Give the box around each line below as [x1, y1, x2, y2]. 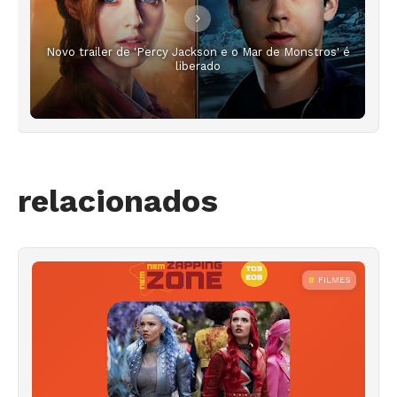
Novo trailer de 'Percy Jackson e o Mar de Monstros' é [45, 44, 350, 58]
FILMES [318, 275, 350, 285]
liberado [175, 58, 221, 73]
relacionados [18, 183, 218, 221]
